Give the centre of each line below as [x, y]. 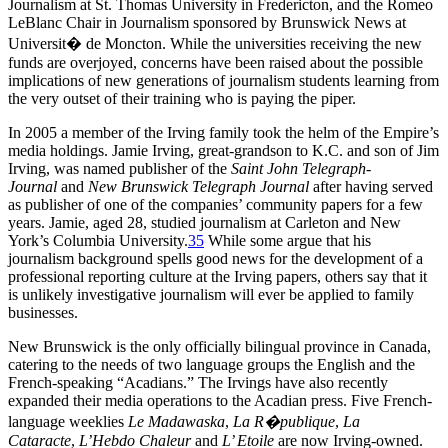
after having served [371, 187]
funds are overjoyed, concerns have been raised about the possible [215, 63]
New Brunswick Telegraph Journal [198, 187]
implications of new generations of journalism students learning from [223, 81]
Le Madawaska [176, 422]
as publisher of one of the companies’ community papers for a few [215, 205]
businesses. [43, 313]
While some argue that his [287, 241]
